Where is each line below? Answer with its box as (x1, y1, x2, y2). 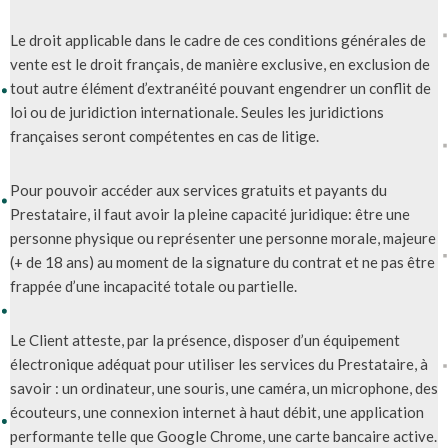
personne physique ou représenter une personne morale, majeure (10, 228, 436, 247)
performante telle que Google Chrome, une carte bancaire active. (10, 426, 437, 445)
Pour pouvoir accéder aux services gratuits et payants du (10, 180, 387, 199)
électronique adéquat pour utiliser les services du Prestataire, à (10, 354, 428, 373)
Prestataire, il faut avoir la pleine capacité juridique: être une (10, 204, 410, 223)
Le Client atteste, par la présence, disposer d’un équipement (10, 330, 400, 349)
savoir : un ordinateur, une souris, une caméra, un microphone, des (10, 378, 438, 397)
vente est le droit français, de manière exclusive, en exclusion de (10, 54, 430, 73)
